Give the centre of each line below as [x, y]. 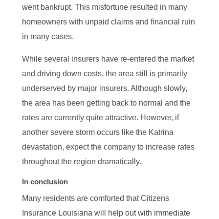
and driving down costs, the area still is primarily [104, 73]
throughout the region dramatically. [81, 161]
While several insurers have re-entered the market [108, 59]
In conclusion [46, 181]
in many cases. [48, 36]
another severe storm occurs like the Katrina [98, 132]
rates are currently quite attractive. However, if [100, 117]
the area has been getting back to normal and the [106, 103]
